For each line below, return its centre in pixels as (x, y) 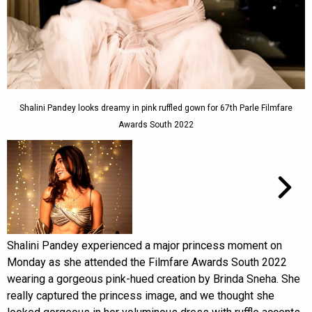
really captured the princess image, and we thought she (141, 296)
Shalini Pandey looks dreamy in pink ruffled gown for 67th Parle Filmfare (156, 108)
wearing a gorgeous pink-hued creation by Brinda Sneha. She (154, 279)
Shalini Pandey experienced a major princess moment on (145, 246)
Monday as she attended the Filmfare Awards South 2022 (147, 263)
